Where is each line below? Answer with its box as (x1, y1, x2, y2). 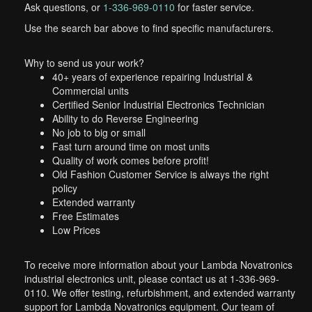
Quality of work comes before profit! (52, 153, 209, 167)
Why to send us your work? (24, 56, 144, 70)
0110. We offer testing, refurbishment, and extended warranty (24, 286, 295, 299)
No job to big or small (52, 125, 146, 139)
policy (52, 181, 77, 195)
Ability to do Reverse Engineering (52, 111, 198, 125)
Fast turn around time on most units (52, 139, 210, 153)
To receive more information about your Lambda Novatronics (24, 258, 292, 272)
